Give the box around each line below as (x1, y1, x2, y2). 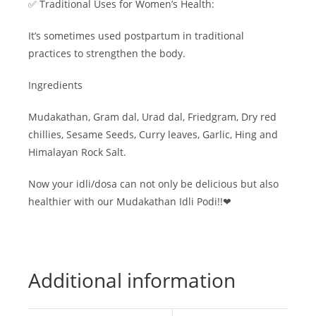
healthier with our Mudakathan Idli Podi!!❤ (28, 194, 231, 208)
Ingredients (28, 78, 83, 92)
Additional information (28, 266, 236, 293)
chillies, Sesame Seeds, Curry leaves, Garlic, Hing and (28, 127, 278, 141)
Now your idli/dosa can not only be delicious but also (28, 176, 279, 190)
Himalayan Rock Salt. (28, 145, 126, 159)
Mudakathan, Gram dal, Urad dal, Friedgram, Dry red (28, 109, 276, 123)
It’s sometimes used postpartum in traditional (28, 28, 244, 42)
